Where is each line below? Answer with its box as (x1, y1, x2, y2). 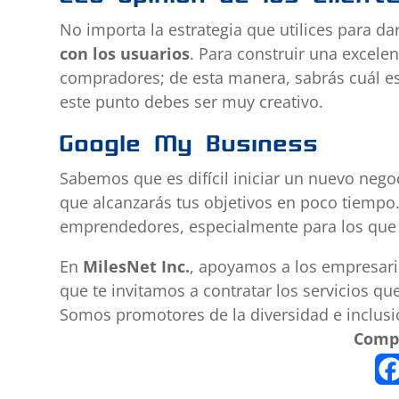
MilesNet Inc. (83, 256, 191, 278)
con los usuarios (60, 43, 191, 65)
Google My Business (60, 129, 320, 159)
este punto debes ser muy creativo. (60, 91, 324, 113)
